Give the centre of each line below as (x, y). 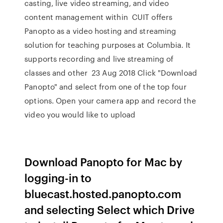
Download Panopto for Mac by (104, 162)
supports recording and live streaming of (99, 59)
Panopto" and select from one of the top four (106, 87)
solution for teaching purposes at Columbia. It (108, 45)
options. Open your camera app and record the (110, 101)
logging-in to (58, 177)
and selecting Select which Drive (110, 209)
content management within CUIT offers (99, 17)
